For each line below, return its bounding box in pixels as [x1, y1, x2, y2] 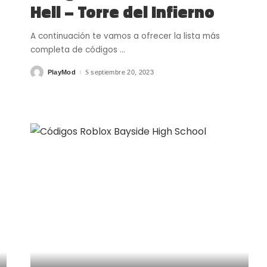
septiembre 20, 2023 [91, 68, 154, 76]
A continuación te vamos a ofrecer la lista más [30, 30, 220, 42]
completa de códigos [30, 44, 120, 56]
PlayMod [47, 68, 76, 76]
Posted [29, 70, 53, 78]
